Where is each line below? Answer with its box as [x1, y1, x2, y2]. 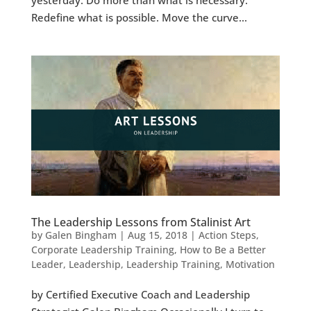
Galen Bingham [44, 228, 117, 242]
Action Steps [198, 228, 256, 242]
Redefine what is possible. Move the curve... [31, 10, 247, 24]
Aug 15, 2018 [127, 228, 187, 242]
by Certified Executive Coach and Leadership [31, 287, 250, 301]
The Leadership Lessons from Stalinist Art [31, 214, 251, 230]
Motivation [225, 257, 275, 271]
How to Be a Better [179, 242, 266, 256]
